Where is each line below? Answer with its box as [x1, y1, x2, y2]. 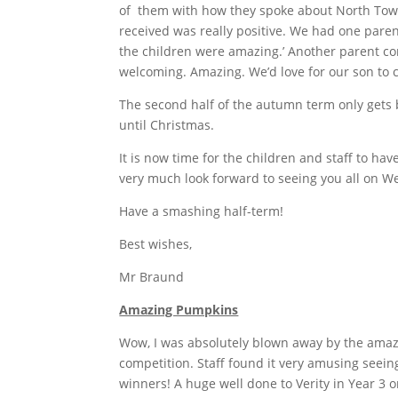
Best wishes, [119, 235, 193, 252]
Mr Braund [119, 267, 185, 285]
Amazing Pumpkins [119, 300, 239, 318]
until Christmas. [119, 115, 215, 133]
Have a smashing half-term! [119, 202, 284, 219]
